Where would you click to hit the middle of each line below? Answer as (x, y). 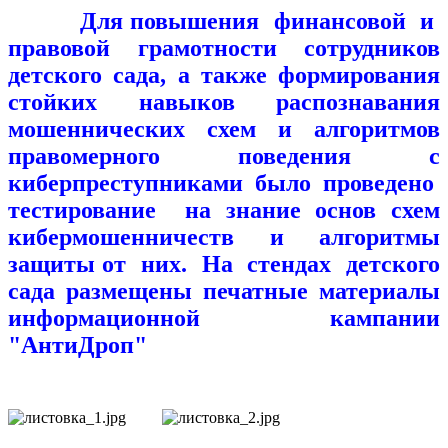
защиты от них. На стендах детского (224, 264)
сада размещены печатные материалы (224, 291)
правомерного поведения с (224, 156)
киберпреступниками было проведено (224, 183)
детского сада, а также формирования (224, 75)
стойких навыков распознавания (224, 102)
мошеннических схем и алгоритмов (224, 129)
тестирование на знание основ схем (224, 210)
